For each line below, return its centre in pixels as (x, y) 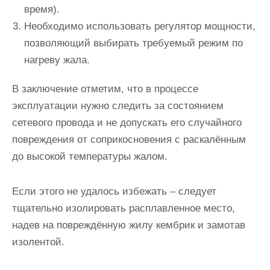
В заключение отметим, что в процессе (105, 89)
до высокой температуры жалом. (90, 156)
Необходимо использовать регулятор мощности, (140, 26)
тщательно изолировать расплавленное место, (124, 208)
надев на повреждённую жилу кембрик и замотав (129, 225)
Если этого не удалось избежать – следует (114, 191)
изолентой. (38, 242)
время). (42, 9)
